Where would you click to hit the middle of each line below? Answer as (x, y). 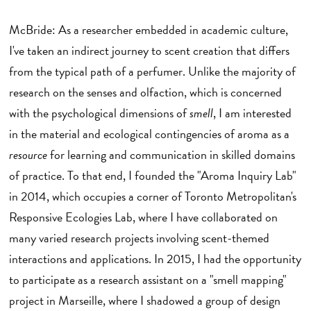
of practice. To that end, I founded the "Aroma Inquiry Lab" (152, 175)
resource (28, 154)
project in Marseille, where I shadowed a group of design (144, 300)
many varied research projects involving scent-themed (139, 237)
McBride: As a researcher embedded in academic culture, (148, 29)
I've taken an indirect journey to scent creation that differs (149, 50)
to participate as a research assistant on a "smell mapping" (148, 279)
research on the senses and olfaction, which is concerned (145, 92)
